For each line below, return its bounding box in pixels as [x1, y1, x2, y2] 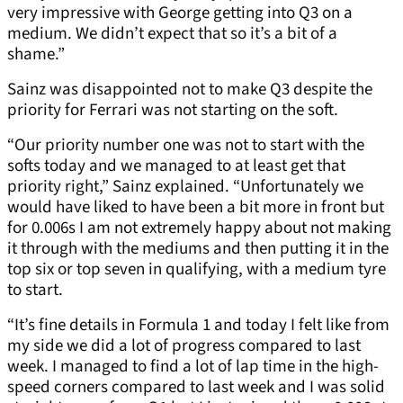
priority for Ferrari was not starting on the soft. [7, 98, 338, 123]
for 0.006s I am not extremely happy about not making [7, 216, 391, 241]
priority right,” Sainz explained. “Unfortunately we [7, 175, 363, 200]
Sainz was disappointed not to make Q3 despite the [7, 77, 372, 103]
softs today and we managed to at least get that [7, 154, 345, 179]
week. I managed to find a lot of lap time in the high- [7, 354, 379, 380]
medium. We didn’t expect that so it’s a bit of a [7, 22, 337, 47]
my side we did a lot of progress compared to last [7, 334, 361, 359]
